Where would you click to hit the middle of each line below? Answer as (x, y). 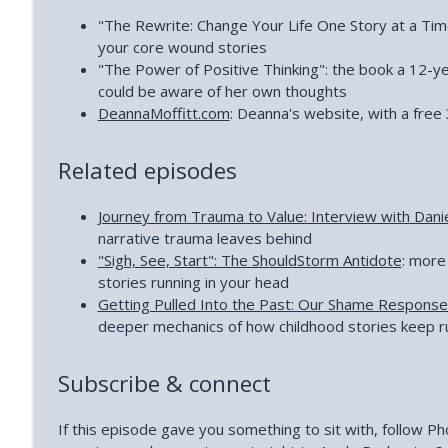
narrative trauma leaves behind (204, 237)
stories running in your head (193, 281)
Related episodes (147, 171)
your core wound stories (182, 46)
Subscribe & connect (164, 384)
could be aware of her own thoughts (222, 90)
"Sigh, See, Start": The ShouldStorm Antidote (249, 259)
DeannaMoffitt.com (163, 112)
